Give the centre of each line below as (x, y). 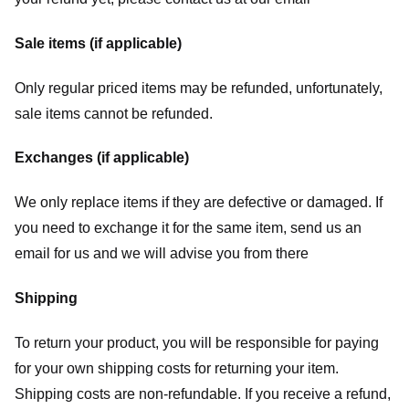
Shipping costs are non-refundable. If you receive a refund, (203, 393)
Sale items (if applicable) (98, 43)
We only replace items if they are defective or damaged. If (199, 203)
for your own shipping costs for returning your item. (177, 368)
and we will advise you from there (199, 254)
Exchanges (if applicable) (102, 158)
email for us (52, 254)
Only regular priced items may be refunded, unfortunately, (199, 88)
